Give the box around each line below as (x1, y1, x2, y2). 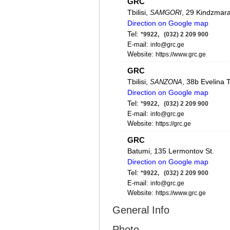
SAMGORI (150, 9, 182, 16)
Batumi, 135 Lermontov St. (127, 147, 214, 155)
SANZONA (150, 78, 182, 86)
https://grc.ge (156, 120, 191, 127)
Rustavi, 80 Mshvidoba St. (127, 216, 212, 224)
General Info (112, 204, 169, 216)
